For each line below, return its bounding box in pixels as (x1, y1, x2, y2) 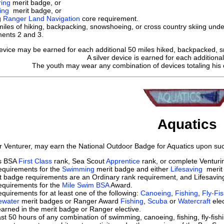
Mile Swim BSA (62, 181, 109, 189)
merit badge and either (94, 165, 170, 173)
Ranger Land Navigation (3, 14, 80, 22)
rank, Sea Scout (52, 157, 106, 165)
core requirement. (80, 14, 138, 22)
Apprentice (106, 157, 140, 165)
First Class (18, 157, 52, 165)
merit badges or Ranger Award (19, 197, 120, 205)
